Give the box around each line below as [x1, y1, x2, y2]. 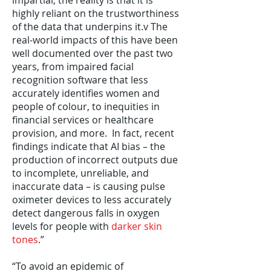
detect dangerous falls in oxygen [12, 206, 160, 220]
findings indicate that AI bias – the [12, 140, 165, 153]
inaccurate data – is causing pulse [12, 180, 165, 193]
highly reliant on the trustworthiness [12, 7, 179, 20]
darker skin [111, 220, 162, 233]
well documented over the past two [12, 47, 173, 60]
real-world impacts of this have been [12, 33, 178, 47]
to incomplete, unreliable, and [12, 166, 149, 180]
